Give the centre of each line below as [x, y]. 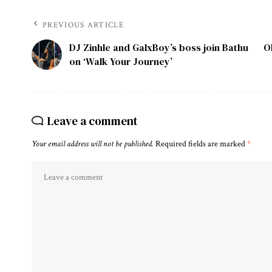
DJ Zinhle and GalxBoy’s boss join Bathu [159, 48]
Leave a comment [93, 121]
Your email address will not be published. [93, 144]
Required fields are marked [201, 144]
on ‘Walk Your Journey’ [121, 62]
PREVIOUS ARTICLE [83, 25]
